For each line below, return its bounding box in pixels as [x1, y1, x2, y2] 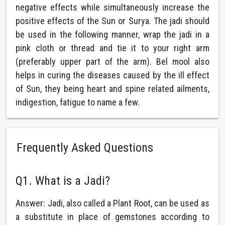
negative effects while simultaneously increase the [16, 2, 209, 13]
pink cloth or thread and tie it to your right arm [16, 43, 209, 53]
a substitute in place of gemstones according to [16, 211, 209, 222]
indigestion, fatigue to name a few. [16, 97, 140, 107]
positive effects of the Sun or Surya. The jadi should [16, 16, 209, 26]
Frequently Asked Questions [17, 141, 154, 155]
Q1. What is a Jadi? [16, 174, 110, 188]
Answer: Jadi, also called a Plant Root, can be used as [16, 198, 209, 208]
